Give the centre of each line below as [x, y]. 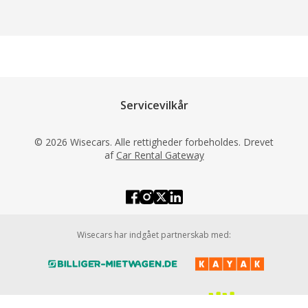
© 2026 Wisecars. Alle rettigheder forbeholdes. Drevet [154, 142]
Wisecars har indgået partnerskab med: [154, 235]
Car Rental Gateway [160, 155]
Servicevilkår [154, 105]
